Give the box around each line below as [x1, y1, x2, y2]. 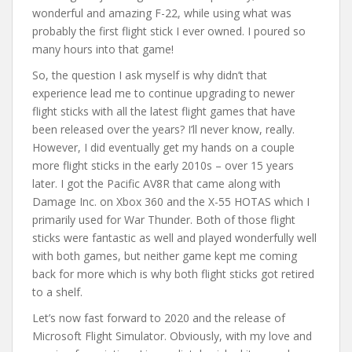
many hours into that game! [32, 41, 174, 57]
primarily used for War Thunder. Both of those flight [32, 211, 295, 227]
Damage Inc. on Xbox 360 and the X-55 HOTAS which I [32, 193, 310, 209]
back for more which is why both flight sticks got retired [32, 266, 314, 281]
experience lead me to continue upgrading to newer [32, 85, 295, 101]
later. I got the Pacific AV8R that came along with [32, 175, 280, 191]
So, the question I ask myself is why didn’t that [32, 67, 267, 82]
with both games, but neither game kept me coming [32, 247, 297, 263]
